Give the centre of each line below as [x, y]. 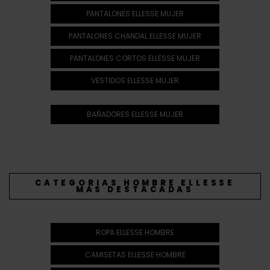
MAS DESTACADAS [135, 189]
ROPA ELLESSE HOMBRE [135, 232]
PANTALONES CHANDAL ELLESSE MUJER [135, 36]
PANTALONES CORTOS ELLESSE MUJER [135, 58]
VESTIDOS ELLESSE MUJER [135, 80]
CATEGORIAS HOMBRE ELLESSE [135, 183]
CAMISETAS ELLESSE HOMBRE [135, 254]
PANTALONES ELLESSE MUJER [135, 13]
